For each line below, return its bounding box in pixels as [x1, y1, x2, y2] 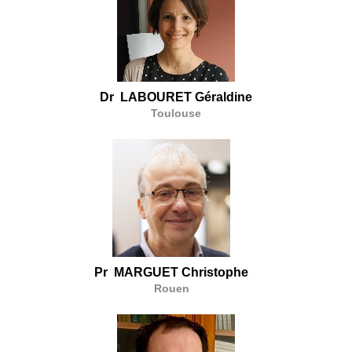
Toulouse [150, 107, 201, 120]
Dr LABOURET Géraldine [99, 90, 252, 104]
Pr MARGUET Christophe [94, 266, 249, 280]
